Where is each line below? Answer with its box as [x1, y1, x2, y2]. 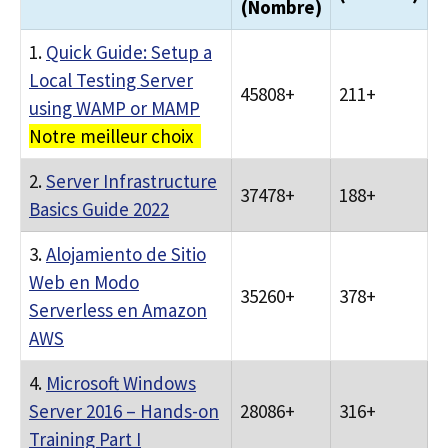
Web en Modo [29, 270, 139, 294]
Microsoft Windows [46, 371, 196, 395]
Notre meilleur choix [29, 124, 201, 148]
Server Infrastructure [46, 169, 217, 193]
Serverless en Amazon [29, 298, 207, 322]
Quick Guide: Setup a [46, 40, 212, 64]
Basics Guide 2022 [29, 197, 169, 221]
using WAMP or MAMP [29, 96, 200, 120]
